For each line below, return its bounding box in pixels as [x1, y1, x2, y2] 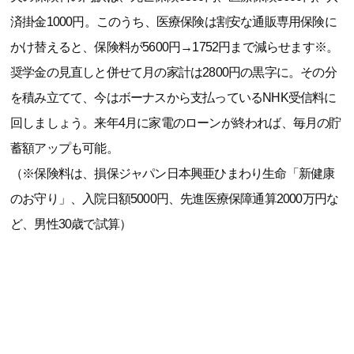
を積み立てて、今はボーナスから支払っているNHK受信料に [10, 90, 337, 104]
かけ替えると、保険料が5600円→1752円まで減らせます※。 [10, 40, 339, 54]
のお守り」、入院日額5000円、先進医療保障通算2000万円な [10, 191, 339, 205]
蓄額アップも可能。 [10, 141, 119, 155]
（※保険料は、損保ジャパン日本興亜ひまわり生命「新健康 [10, 166, 335, 180]
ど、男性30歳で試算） [10, 217, 132, 231]
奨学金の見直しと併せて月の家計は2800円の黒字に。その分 [10, 65, 337, 79]
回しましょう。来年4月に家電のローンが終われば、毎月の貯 [10, 115, 341, 130]
